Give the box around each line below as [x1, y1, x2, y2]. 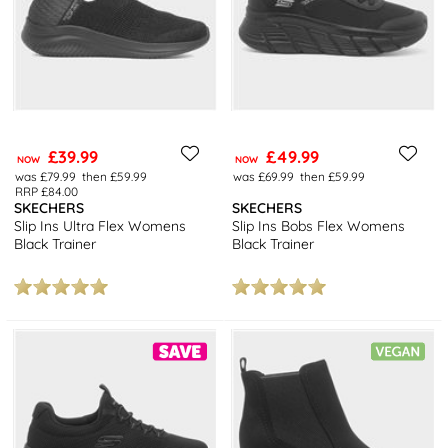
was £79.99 [14, 169, 76, 185]
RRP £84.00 [14, 184, 78, 200]
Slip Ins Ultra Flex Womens [14, 217, 187, 236]
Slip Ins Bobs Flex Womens [232, 217, 406, 236]
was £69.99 [232, 169, 294, 185]
